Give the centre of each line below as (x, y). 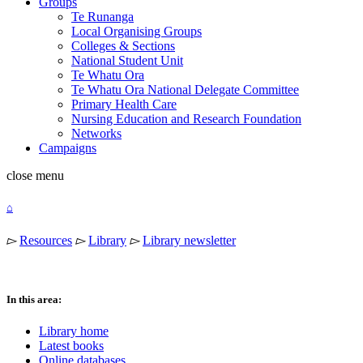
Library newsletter (189, 240)
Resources (46, 240)
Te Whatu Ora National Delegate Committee (185, 90)
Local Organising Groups (137, 32)
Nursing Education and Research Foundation (186, 119)
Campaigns (68, 148)
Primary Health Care (124, 105)
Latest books (71, 346)
